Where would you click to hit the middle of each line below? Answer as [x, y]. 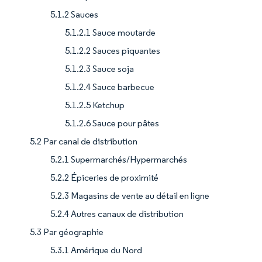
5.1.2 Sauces [74, 15]
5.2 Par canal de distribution [84, 142]
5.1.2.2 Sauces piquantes [113, 51]
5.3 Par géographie [67, 232]
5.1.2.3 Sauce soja [99, 69]
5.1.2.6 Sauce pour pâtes [112, 123]
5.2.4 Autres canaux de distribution [117, 214]
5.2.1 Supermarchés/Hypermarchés [119, 160]
